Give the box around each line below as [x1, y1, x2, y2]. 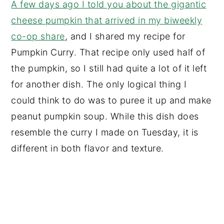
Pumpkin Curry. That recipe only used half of [11, 46, 205, 57]
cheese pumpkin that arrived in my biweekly [11, 14, 202, 25]
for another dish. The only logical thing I [11, 78, 187, 89]
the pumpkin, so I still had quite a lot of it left [11, 62, 207, 73]
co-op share [11, 30, 65, 41]
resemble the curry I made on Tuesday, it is [11, 126, 198, 137]
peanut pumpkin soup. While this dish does [11, 110, 199, 121]
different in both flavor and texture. [11, 142, 164, 153]
